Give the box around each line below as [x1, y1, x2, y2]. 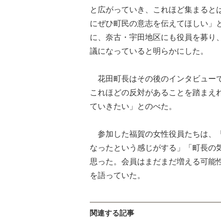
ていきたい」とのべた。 [90, 102, 177, 110]
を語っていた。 [90, 171, 145, 180]
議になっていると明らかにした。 [90, 46, 208, 55]
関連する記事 [90, 209, 134, 217]
